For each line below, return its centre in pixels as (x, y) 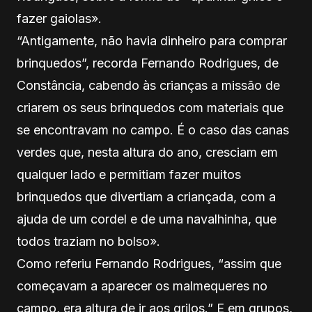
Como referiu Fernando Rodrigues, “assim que (149, 263)
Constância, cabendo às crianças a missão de (148, 85)
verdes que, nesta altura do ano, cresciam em (147, 152)
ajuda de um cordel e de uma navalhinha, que (147, 219)
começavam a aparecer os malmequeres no (142, 286)
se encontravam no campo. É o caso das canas (153, 130)
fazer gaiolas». (59, 18)
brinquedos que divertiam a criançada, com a (146, 196)
